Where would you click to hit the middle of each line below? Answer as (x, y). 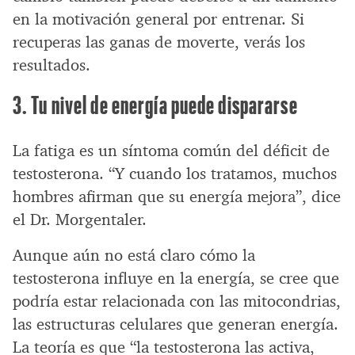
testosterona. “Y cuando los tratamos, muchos (175, 174)
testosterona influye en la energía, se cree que (176, 279)
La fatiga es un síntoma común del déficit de (171, 151)
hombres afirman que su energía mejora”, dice (177, 197)
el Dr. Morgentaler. (80, 220)
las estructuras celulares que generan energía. (176, 324)
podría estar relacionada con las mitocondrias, (177, 302)
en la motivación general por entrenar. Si (158, 19)
